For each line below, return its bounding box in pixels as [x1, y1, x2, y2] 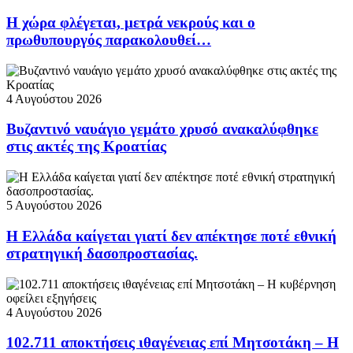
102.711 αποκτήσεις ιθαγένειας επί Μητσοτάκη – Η [6, 334, 339, 351]
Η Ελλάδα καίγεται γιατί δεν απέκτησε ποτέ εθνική [6, 227, 336, 244]
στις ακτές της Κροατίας [6, 138, 166, 155]
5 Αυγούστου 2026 [6, 199, 102, 213]
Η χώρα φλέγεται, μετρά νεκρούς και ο [6, 13, 255, 31]
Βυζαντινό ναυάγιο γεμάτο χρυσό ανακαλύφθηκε [6, 121, 318, 138]
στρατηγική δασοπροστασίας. [6, 244, 198, 262]
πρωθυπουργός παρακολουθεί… [6, 31, 211, 48]
